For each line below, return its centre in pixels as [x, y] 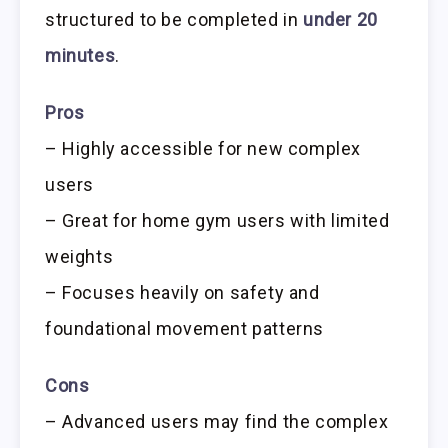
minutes [80, 55]
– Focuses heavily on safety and [182, 292]
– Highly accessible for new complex [203, 148]
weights [79, 256]
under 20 [340, 19]
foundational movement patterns [185, 328]
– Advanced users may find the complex [217, 421]
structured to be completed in [174, 19]
